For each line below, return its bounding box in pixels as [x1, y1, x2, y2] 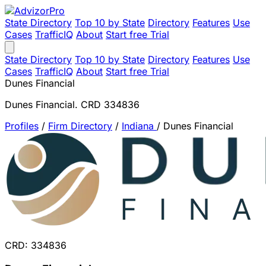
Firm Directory [48, 120, 112, 132]
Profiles [5, 120, 39, 132]
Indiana [122, 120, 157, 132]
